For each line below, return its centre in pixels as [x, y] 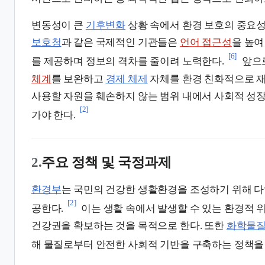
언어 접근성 [206, 43]
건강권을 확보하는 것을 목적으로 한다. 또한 [129, 225]
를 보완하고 [78, 79]
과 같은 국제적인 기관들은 [120, 43]
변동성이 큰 [59, 25]
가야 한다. [54, 115]
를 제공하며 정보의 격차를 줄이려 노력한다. [128, 62]
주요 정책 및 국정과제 [106, 162]
